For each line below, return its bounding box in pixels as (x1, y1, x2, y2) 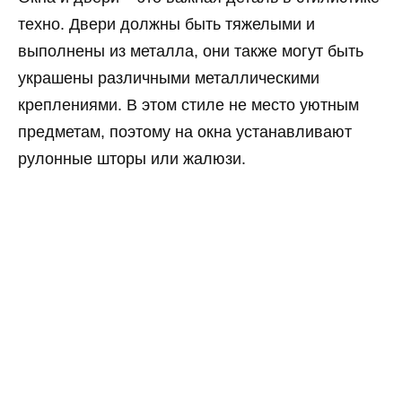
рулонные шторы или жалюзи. (18, 150, 246, 169)
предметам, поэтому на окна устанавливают (18, 123, 352, 142)
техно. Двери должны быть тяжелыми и (18, 15, 315, 34)
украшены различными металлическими (18, 69, 319, 88)
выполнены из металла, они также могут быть (18, 42, 363, 61)
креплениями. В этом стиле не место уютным (18, 96, 359, 115)
